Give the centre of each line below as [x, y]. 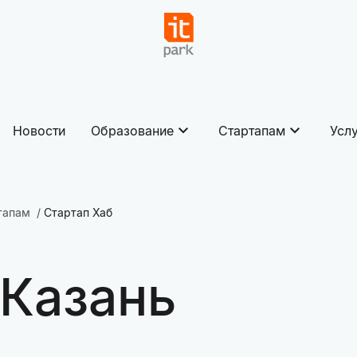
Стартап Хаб [78, 212]
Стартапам [252, 131]
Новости [39, 131]
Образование [132, 131]
